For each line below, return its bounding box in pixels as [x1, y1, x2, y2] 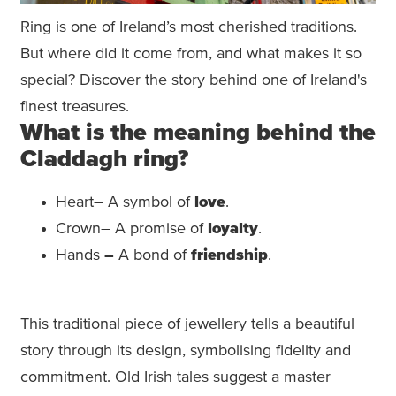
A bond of [114, 247, 191, 263]
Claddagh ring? [20, 147, 188, 171]
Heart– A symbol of [56, 194, 194, 210]
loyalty [208, 220, 258, 237]
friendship [191, 247, 268, 263]
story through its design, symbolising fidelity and [20, 342, 351, 359]
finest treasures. [20, 98, 129, 115]
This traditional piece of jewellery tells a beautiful [20, 316, 354, 332]
